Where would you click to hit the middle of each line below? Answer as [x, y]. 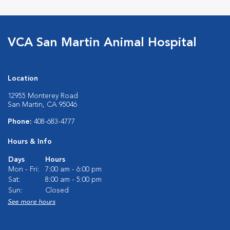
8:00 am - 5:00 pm [73, 180]
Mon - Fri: [24, 170]
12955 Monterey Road [43, 96]
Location [23, 79]
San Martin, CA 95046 [42, 105]
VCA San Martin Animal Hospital [102, 43]
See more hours [32, 202]
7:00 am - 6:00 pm [73, 170]
